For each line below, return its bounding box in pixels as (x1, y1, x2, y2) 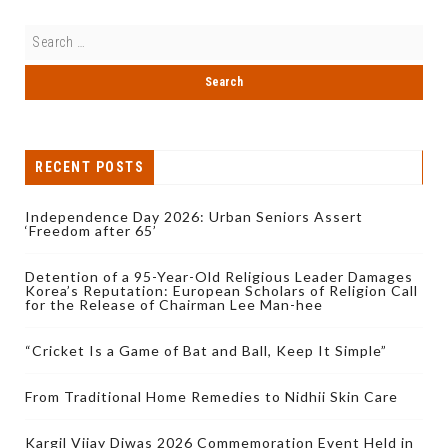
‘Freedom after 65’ (25, 221, 157, 239)
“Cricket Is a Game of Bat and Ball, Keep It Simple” (25, 341, 387, 359)
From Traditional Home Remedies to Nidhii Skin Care (25, 387, 398, 405)
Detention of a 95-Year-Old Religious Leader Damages (25, 267, 413, 285)
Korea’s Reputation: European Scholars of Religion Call (25, 281, 418, 299)
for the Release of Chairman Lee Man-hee (25, 295, 323, 313)
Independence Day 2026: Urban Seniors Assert (25, 207, 363, 225)
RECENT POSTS (35, 158, 144, 175)
